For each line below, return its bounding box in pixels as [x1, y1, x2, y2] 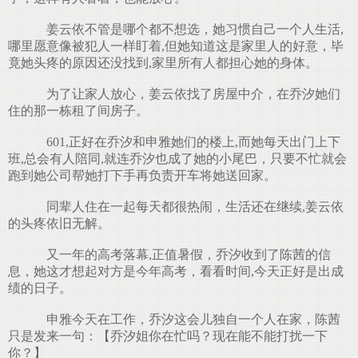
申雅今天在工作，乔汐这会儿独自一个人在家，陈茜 [34, 312, 340, 326]
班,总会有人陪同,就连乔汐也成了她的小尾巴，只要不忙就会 [8, 152, 347, 165]
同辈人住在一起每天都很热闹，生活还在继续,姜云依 [34, 200, 344, 213]
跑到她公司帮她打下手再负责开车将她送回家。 [8, 169, 276, 182]
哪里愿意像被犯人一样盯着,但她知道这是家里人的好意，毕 [8, 39, 344, 53]
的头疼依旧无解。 [8, 217, 110, 230]
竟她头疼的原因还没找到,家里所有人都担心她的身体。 [8, 56, 318, 70]
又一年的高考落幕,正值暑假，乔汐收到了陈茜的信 [34, 248, 331, 261]
